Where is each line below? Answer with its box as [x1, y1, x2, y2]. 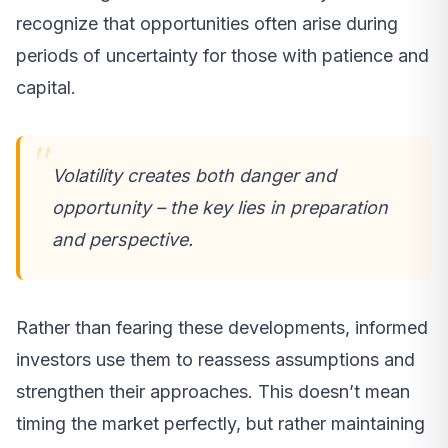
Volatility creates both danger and [52, 164, 336, 186]
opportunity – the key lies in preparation [52, 196, 388, 218]
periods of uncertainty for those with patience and [16, 44, 429, 66]
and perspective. [52, 228, 193, 250]
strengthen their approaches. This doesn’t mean [16, 380, 410, 402]
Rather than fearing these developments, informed [16, 316, 428, 338]
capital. [16, 76, 76, 98]
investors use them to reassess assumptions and [16, 348, 415, 370]
